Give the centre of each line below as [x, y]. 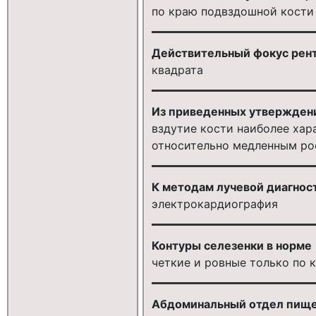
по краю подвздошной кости [233, 11]
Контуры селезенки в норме [232, 245]
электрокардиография [215, 204]
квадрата [177, 70]
